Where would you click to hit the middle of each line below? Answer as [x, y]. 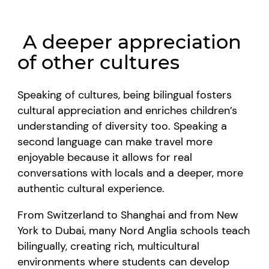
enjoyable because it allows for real [105, 157]
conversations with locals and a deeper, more [131, 173]
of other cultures [99, 62]
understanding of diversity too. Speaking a [122, 126]
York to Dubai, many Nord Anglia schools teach [134, 230]
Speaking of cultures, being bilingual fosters [125, 95]
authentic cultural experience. [91, 188]
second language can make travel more [115, 141]
